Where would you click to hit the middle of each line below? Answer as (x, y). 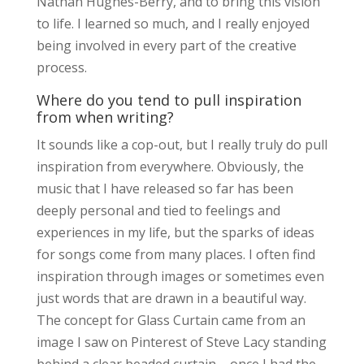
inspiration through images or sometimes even (180, 276)
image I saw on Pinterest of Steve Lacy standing (181, 342)
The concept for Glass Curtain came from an (171, 320)
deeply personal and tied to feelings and (158, 210)
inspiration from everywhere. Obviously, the (170, 166)
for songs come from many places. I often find (175, 254)
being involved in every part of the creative (166, 45)
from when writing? (105, 117)
